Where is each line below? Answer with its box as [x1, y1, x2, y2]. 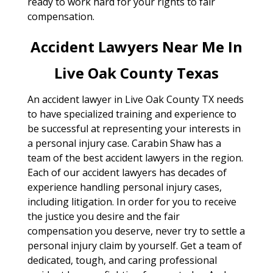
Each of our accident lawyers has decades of [27, 165, 227, 179]
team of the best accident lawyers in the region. [27, 151, 243, 165]
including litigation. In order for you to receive [27, 194, 236, 208]
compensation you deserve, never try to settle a [27, 224, 245, 238]
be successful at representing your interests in [27, 121, 241, 135]
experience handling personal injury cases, [27, 180, 222, 194]
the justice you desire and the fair [27, 209, 180, 223]
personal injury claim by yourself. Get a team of [27, 238, 242, 252]
